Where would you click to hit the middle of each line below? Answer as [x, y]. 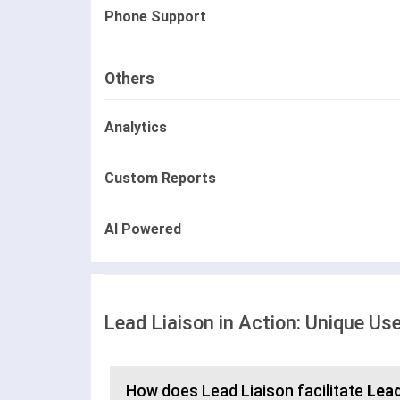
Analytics [136, 128]
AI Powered [143, 229]
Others [129, 79]
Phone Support [155, 17]
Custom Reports [160, 179]
